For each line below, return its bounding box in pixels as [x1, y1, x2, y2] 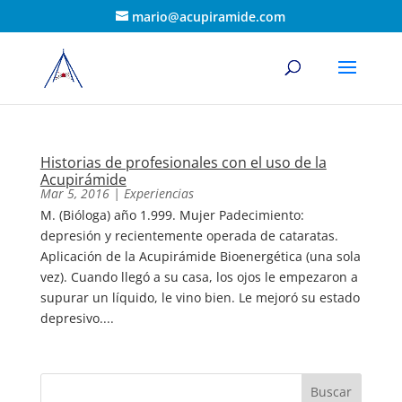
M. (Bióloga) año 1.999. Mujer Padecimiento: [39, 206, 304, 223]
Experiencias [123, 185, 194, 202]
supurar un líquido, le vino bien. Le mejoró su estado [39, 289, 360, 306]
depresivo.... [39, 310, 114, 327]
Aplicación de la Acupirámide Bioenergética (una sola [39, 248, 361, 265]
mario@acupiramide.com [132, 7, 286, 25]
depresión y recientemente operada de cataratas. [39, 227, 338, 244]
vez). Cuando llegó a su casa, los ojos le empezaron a [39, 268, 358, 285]
